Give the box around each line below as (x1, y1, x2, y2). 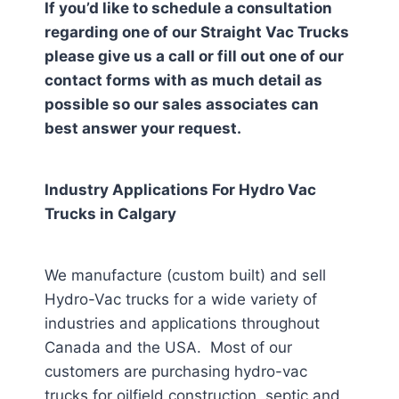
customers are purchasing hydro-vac (45, 362, 307, 380)
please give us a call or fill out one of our (45, 47, 344, 65)
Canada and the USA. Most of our (45, 338, 292, 356)
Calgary (118, 205, 176, 223)
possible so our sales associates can (45, 95, 319, 113)
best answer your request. (45, 119, 241, 137)
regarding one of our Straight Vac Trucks (45, 23, 349, 41)
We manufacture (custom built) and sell (45, 266, 326, 284)
